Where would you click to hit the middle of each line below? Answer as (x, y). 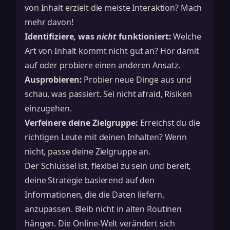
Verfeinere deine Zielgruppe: (81, 123)
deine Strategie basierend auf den (90, 180)
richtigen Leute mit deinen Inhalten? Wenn (106, 137)
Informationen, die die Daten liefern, (94, 195)
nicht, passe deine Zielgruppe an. (88, 151)
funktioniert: (144, 36)
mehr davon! (49, 22)
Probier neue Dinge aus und (137, 80)
